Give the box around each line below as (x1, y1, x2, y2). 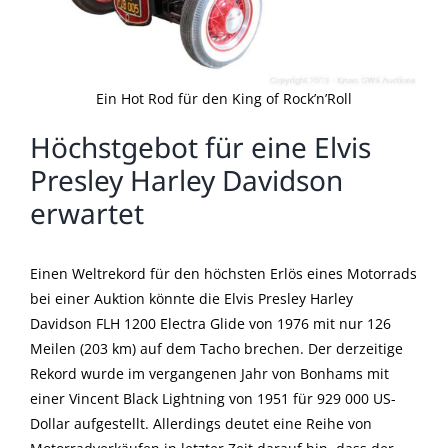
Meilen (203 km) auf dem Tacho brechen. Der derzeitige (30, 338, 403, 358)
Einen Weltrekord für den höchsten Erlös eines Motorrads (30, 263, 417, 283)
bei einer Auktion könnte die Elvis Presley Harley (30, 288, 353, 308)
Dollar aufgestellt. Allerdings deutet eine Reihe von (30, 413, 372, 433)
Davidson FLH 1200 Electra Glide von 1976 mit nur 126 (30, 313, 391, 333)
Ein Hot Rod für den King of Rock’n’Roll (96, 88, 352, 108)
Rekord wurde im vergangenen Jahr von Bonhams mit (30, 363, 389, 383)
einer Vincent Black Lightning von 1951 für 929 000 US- (30, 388, 396, 408)
